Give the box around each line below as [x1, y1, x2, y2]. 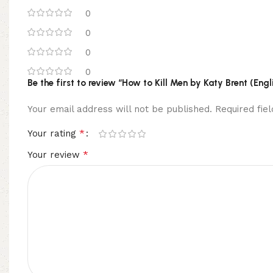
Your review [27, 149, 83, 161]
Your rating [27, 128, 79, 140]
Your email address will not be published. [27, 104, 212, 115]
